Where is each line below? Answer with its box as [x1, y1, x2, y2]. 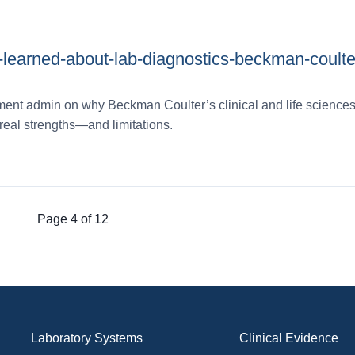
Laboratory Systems [31, 330, 143, 345]
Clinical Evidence [239, 330, 338, 345]
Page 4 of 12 [36, 212, 109, 226]
